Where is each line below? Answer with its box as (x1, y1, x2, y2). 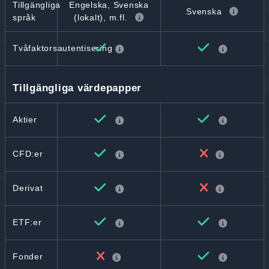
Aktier (13, 115, 37, 124)
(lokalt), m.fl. (74, 13, 128, 22)
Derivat (13, 183, 43, 193)
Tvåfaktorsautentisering (13, 43, 113, 53)
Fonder (13, 252, 43, 261)
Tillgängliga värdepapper (13, 82, 142, 94)
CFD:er (13, 149, 43, 159)
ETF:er (13, 217, 42, 227)
